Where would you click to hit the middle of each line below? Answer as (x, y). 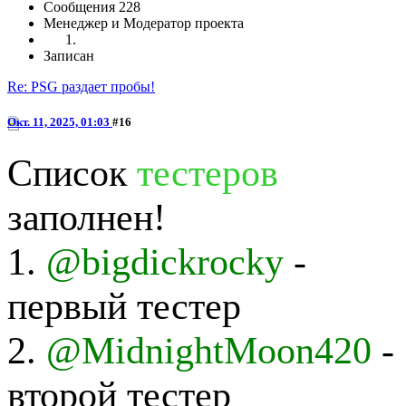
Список (72, 172)
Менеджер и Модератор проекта (144, 24)
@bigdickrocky (165, 261)
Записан (69, 56)
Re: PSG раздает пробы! (81, 87)
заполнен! (87, 217)
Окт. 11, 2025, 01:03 (60, 122)
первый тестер (124, 305)
